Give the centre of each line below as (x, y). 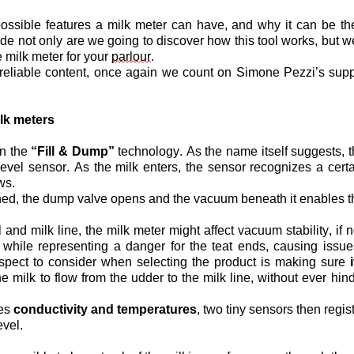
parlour (131, 56)
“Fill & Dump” (73, 151)
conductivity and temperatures (105, 309)
